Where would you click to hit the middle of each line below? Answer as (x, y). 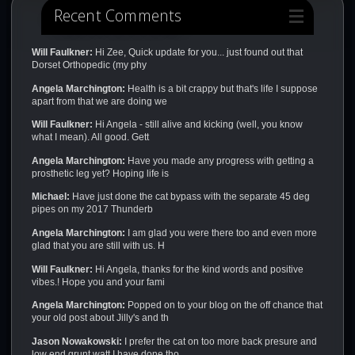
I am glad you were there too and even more (221, 233)
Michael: (50, 197)
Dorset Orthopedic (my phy (89, 65)
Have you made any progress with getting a (219, 160)
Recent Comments (118, 16)
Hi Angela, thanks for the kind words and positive (198, 269)
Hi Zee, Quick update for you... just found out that (197, 53)
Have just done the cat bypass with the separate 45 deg (189, 197)
